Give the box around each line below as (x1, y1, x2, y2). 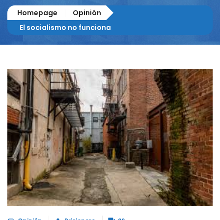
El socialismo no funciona (20, 23, 111, 32)
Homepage (17, 8, 57, 18)
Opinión (73, 8, 101, 18)
